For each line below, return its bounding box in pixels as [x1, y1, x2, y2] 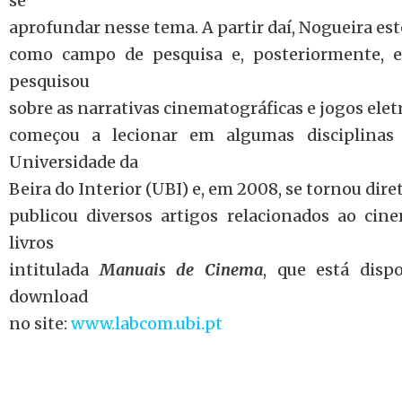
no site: [9, 313, 71, 334]
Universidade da [9, 152, 138, 172]
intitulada [9, 259, 100, 280]
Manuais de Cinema [99, 259, 263, 280]
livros [9, 232, 54, 253]
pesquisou [9, 71, 90, 92]
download [9, 286, 88, 307]
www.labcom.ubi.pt [71, 313, 223, 334]
